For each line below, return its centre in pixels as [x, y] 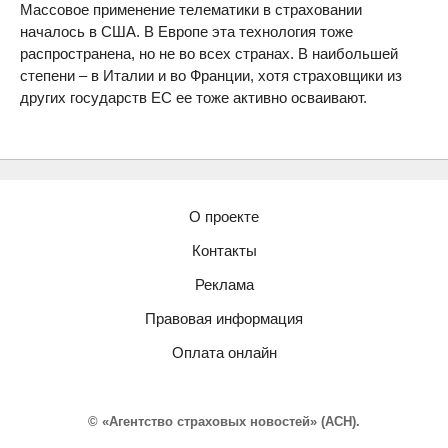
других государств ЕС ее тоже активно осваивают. [195, 97]
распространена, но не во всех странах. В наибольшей [209, 53]
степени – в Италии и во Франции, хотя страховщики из [211, 75]
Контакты [224, 250]
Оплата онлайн [224, 352]
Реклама [224, 284]
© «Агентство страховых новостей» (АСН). [224, 421]
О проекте [224, 216]
